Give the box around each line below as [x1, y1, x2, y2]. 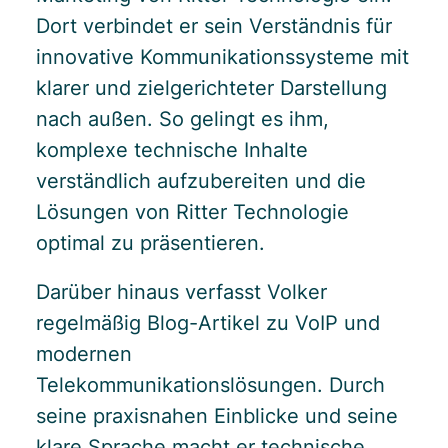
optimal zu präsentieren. [36, 231, 265, 255]
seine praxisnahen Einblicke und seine [36, 404, 398, 428]
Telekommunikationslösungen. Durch [36, 373, 385, 397]
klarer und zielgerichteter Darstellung [36, 76, 387, 100]
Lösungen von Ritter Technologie [36, 200, 349, 224]
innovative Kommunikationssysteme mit [36, 45, 409, 69]
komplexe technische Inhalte [36, 138, 308, 162]
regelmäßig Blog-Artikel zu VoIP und [36, 311, 380, 335]
